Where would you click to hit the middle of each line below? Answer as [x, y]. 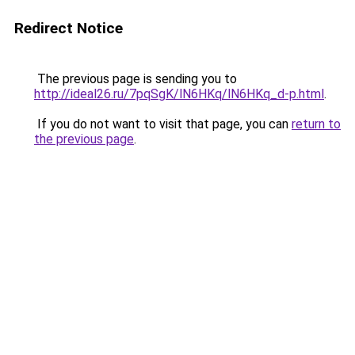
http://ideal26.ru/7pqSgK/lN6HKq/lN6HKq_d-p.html [179, 94]
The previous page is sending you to [136, 79]
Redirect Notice [69, 28]
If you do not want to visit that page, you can [163, 124]
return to [316, 124]
